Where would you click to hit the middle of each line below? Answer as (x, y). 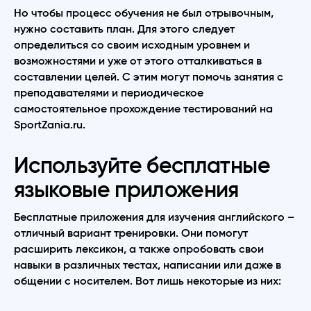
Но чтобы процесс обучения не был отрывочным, (144, 13)
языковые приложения (126, 190)
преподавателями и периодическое (109, 93)
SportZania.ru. (50, 125)
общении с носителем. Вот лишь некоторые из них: (148, 281)
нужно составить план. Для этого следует (124, 29)
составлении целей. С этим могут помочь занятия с (149, 77)
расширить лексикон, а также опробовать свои (139, 249)
